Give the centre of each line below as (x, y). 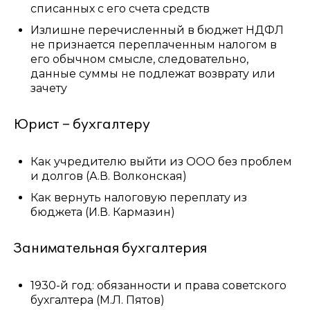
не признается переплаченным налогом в (154, 45)
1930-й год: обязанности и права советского (158, 285)
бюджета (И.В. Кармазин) (103, 212)
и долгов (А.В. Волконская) (109, 176)
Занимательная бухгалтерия (118, 248)
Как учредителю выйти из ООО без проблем (161, 162)
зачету (49, 88)
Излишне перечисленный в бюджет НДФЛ (157, 30)
